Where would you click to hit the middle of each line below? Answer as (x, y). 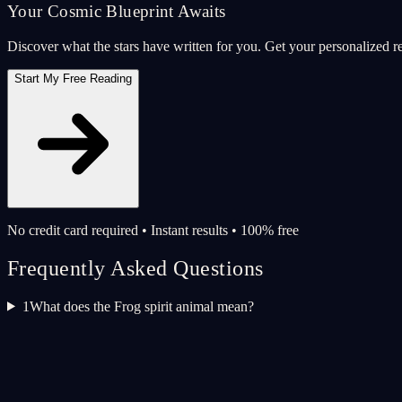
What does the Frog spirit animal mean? (141, 306)
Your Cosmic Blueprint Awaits (117, 12)
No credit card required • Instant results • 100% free (153, 230)
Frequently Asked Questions (135, 268)
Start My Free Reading (73, 78)
